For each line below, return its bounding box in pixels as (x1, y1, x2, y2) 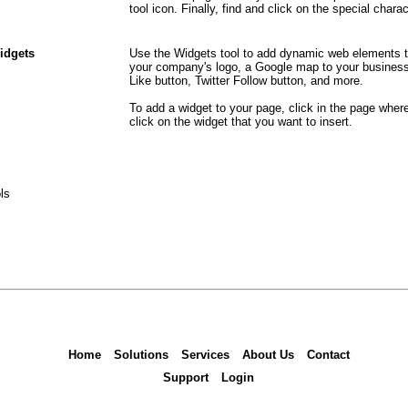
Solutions (113, 348, 168, 362)
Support (163, 371, 209, 384)
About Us (241, 348, 294, 362)
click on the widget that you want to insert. (129, 115, 352, 129)
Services (180, 348, 229, 362)
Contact (306, 348, 350, 362)
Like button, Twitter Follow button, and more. (129, 74, 363, 88)
